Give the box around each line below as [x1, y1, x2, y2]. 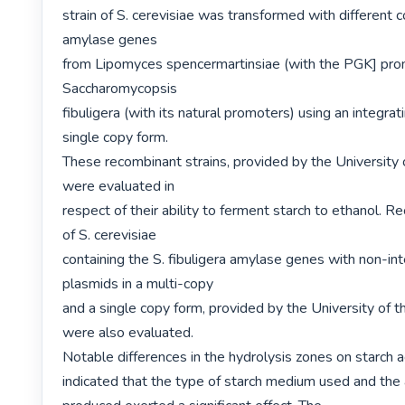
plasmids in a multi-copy [62, 273, 214, 294]
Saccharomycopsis [62, 78, 178, 99]
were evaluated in [62, 175, 175, 196]
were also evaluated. [62, 322, 194, 343]
